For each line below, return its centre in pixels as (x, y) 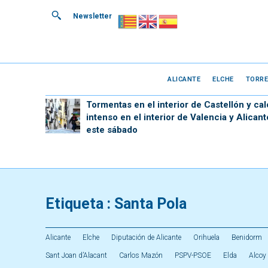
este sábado (112, 130)
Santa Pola (150, 204)
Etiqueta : (80, 204)
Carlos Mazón (141, 255)
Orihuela (206, 237)
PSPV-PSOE (193, 255)
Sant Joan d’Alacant (76, 255)
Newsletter (92, 16)
